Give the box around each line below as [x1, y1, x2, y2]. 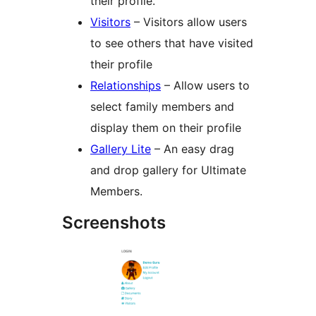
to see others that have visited [90, 36, 253, 51]
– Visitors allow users [130, 15, 247, 30]
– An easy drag [151, 142, 234, 157]
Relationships [90, 78, 161, 93]
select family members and [90, 99, 234, 114]
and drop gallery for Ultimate [90, 163, 246, 178]
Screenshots [62, 212, 166, 233]
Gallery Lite [90, 142, 151, 157]
